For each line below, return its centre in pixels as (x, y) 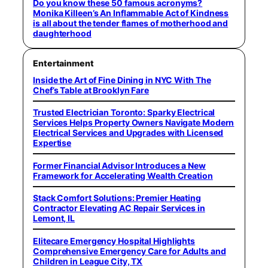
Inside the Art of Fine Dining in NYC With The (122, 80)
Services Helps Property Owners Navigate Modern (134, 123)
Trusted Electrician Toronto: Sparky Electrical (124, 112)
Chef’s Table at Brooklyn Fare (91, 90)
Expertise (52, 143)
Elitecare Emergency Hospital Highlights (114, 240)
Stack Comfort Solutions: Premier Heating (117, 198)
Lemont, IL (54, 218)
